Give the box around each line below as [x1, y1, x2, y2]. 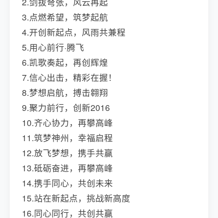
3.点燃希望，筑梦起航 [22, 11, 108, 23]
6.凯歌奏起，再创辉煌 [22, 56, 108, 69]
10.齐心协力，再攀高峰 [22, 116, 113, 129]
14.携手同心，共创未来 [22, 177, 113, 189]
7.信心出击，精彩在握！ [22, 71, 117, 84]
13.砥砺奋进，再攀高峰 [22, 162, 113, 174]
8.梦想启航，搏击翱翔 [22, 86, 108, 99]
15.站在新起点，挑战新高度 [22, 192, 130, 204]
